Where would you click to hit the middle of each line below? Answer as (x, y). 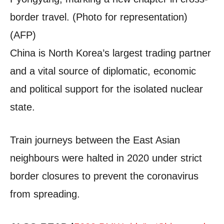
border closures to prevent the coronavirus (104, 176)
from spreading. (45, 194)
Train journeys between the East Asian (95, 140)
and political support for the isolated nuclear (106, 89)
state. (22, 107)
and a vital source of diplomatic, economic (103, 71)
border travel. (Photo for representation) (99, 17)
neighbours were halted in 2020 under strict (106, 158)
